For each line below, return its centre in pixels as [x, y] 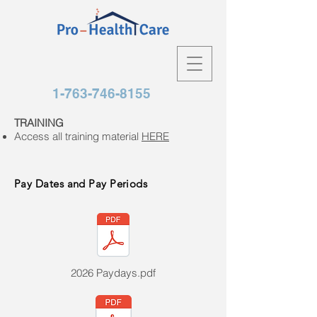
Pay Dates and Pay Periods [81, 184]
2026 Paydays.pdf [113, 273]
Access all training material [78, 136]
